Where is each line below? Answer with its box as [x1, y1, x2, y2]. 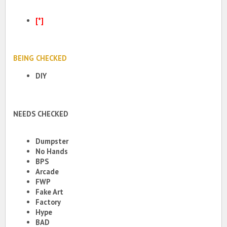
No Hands [35, 146, 68, 157]
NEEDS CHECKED [13, 108, 68, 119]
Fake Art [35, 187, 63, 197]
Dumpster [35, 136, 68, 146]
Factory [35, 197, 61, 207]
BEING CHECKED [13, 53, 67, 63]
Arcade [35, 167, 59, 177]
